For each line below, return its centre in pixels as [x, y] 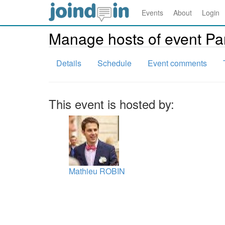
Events [152, 13]
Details [69, 63]
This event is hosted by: [111, 104]
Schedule [115, 63]
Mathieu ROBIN [97, 171]
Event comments [177, 63]
